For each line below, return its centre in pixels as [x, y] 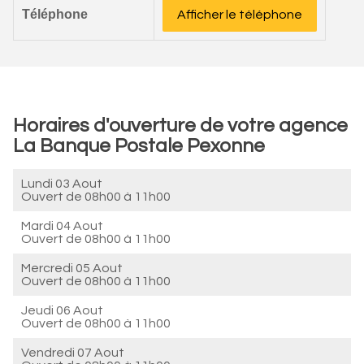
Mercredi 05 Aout [72, 268]
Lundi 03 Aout [62, 184]
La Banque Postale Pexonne [139, 146]
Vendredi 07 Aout [73, 353]
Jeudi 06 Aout [62, 310]
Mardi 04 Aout [62, 226]
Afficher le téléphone [240, 15]
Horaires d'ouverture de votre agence [180, 126]
